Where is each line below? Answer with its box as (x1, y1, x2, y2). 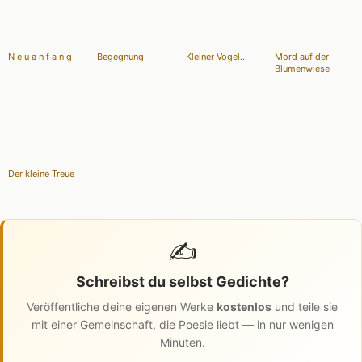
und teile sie (271, 300, 338, 314)
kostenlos (217, 300, 271, 314)
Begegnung (97, 51, 144, 63)
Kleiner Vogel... (186, 51, 247, 63)
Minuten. (159, 335, 205, 350)
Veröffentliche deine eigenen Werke (27, 300, 217, 314)
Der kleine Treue (8, 168, 74, 180)
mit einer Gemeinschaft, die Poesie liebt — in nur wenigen (31, 318, 334, 332)
